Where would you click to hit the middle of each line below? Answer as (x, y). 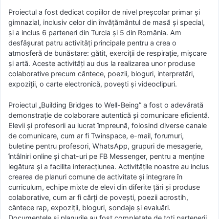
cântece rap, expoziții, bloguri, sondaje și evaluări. (89, 207)
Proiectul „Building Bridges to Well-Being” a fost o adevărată (106, 105)
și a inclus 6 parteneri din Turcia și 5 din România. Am (95, 33)
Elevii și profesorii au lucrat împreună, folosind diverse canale (108, 125)
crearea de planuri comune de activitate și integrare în (95, 176)
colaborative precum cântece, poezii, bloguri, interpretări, (101, 74)
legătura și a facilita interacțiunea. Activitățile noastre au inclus (109, 166)
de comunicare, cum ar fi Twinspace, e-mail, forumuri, (96, 135)
